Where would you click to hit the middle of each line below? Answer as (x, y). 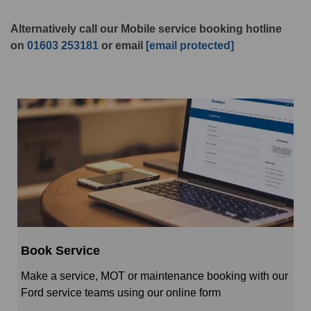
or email (122, 46)
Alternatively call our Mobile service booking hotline (146, 29)
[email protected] (190, 46)
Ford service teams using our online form (121, 293)
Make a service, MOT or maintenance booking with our (154, 276)
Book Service (60, 251)
